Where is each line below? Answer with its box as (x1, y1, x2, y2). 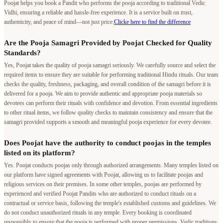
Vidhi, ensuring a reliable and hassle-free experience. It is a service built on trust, (4, 9, 193, 16)
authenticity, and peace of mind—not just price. (4, 18, 114, 26)
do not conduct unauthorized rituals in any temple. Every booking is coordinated (4, 209, 192, 217)
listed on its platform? (4, 149, 75, 157)
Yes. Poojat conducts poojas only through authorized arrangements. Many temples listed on (4, 162, 219, 169)
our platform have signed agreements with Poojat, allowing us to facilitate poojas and (4, 171, 203, 179)
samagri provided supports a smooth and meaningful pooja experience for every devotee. (4, 118, 212, 126)
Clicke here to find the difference (114, 18, 191, 26)
